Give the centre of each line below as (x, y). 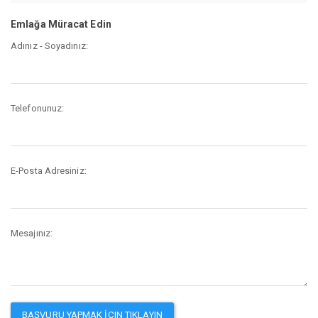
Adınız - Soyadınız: (49, 46)
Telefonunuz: (38, 109)
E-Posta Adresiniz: (49, 171)
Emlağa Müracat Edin (61, 24)
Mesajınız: (32, 234)
